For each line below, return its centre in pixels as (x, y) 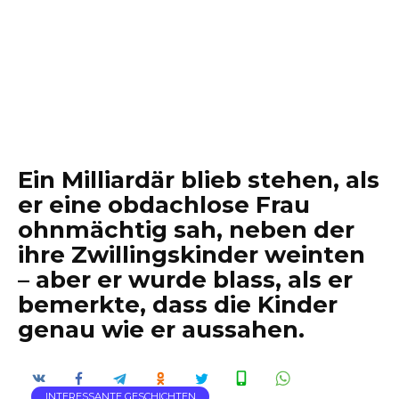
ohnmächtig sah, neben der (186, 230)
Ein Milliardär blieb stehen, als (199, 180)
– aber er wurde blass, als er (185, 280)
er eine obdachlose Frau (164, 205)
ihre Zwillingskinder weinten (191, 255)
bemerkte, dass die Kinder (178, 305)
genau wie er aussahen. (161, 330)
